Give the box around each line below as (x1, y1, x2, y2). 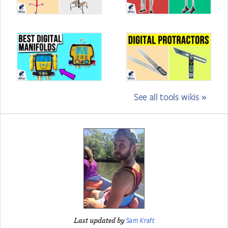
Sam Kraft (126, 216, 155, 225)
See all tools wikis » (134, 91, 207, 103)
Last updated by (73, 217, 126, 225)
